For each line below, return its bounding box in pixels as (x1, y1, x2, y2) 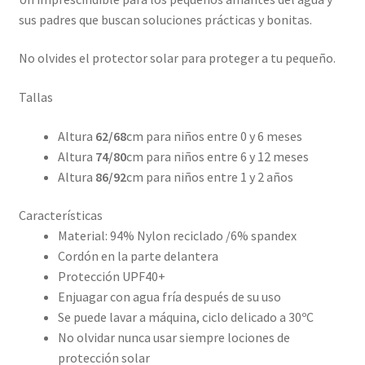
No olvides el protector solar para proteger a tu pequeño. (18, 50, 336, 67)
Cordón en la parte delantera (57, 248, 218, 265)
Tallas (18, 88, 53, 105)
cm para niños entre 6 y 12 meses (125, 147, 309, 165)
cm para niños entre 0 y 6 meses (125, 127, 302, 144)
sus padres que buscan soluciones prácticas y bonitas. (18, 11, 312, 28)
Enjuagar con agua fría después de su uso (57, 288, 281, 306)
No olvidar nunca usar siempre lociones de (57, 329, 290, 346)
